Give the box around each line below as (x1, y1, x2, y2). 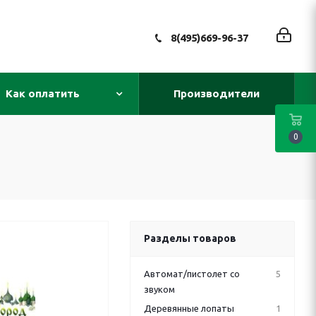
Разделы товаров (144, 233, 236, 244)
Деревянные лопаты (144, 303, 234, 313)
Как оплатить (6, 87, 80, 99)
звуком (144, 284, 175, 294)
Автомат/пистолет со (144, 269, 240, 279)
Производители (174, 87, 260, 99)
